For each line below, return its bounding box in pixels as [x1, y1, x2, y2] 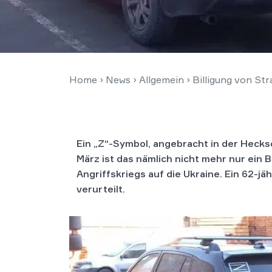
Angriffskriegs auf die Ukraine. [76, 168, 222, 180]
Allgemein [139, 73, 184, 86]
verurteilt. [76, 183, 125, 195]
